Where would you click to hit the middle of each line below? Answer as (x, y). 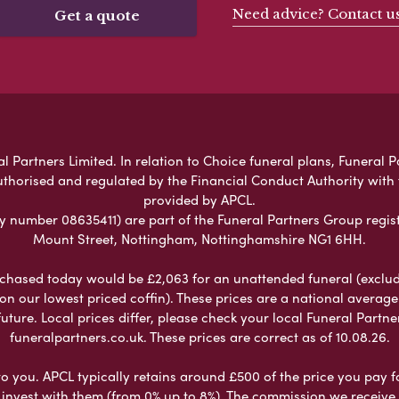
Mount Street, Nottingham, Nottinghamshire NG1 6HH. (199, 238)
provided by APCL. (199, 199)
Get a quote (97, 15)
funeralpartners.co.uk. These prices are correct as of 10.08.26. (199, 336)
